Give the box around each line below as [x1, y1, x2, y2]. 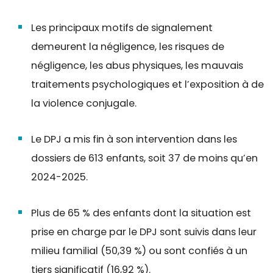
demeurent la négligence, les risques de [30, 39, 224, 54]
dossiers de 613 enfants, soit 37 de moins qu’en [30, 151, 258, 165]
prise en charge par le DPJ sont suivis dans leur [30, 224, 257, 239]
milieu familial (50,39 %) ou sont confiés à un [30, 243, 247, 258]
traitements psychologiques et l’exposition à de [30, 77, 264, 91]
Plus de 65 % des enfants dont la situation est [30, 205, 251, 220]
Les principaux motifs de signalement [30, 20, 213, 35]
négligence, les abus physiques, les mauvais [30, 58, 243, 73]
